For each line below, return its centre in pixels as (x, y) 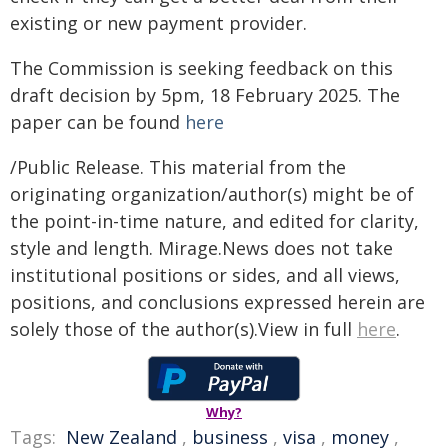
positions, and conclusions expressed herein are (217, 302)
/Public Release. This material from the (178, 167)
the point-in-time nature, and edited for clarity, (214, 221)
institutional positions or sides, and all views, (205, 275)
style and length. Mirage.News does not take (201, 248)
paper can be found (97, 122)
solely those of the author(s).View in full (183, 329)
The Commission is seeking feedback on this (201, 68)
